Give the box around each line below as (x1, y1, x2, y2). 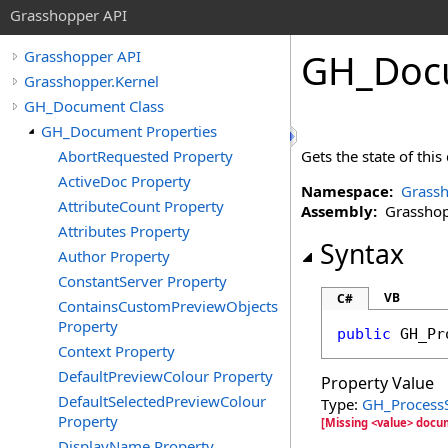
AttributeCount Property (58, 196, 224, 216)
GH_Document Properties (41, 121, 217, 141)
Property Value (321, 372, 434, 394)
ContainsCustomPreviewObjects (58, 296, 278, 316)
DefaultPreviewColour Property (58, 366, 273, 386)
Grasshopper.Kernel (24, 71, 159, 91)
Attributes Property (58, 221, 190, 241)
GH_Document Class (24, 96, 164, 116)
